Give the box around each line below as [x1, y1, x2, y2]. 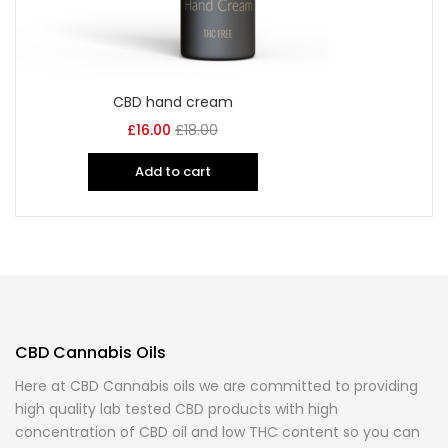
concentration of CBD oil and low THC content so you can [15, 422, 420, 442]
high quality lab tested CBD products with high [15, 399, 338, 419]
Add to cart [134, 162, 211, 181]
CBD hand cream [112, 92, 233, 112]
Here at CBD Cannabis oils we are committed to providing [15, 376, 418, 396]
